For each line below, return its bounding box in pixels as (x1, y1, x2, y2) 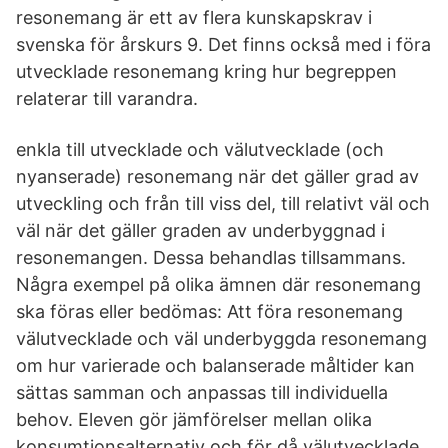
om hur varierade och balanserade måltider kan (16, 355, 415, 376)
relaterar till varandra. (16, 88, 198, 109)
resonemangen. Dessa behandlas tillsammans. (16, 247, 406, 268)
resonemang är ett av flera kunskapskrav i (16, 7, 372, 28)
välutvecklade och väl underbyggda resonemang (16, 328, 427, 349)
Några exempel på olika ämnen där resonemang (16, 274, 421, 295)
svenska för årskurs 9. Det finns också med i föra (16, 34, 431, 55)
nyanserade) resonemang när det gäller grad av (16, 166, 419, 187)
